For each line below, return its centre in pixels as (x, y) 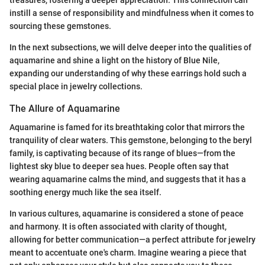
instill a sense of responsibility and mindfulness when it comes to (132, 13)
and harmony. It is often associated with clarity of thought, (118, 226)
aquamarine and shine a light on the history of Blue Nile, (114, 60)
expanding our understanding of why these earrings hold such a (128, 73)
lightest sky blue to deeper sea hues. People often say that (119, 166)
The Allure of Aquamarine (65, 108)
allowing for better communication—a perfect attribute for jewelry (132, 239)
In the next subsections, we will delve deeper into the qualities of (130, 47)
